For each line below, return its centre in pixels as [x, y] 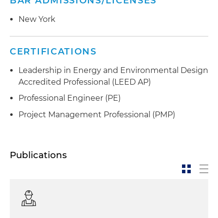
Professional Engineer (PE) [70, 98]
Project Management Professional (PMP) [97, 114]
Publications [38, 155]
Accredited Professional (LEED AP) [85, 82]
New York [37, 19]
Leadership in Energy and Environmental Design [113, 70]
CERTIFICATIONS [53, 51]
